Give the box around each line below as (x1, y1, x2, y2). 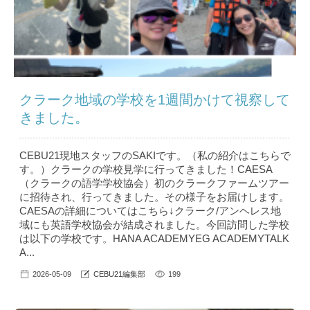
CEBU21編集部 (93, 270, 145, 279)
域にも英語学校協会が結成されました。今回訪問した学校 (19, 219, 289, 231)
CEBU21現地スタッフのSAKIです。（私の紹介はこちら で (19, 149, 291, 162)
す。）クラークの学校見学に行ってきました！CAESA (19, 163, 273, 176)
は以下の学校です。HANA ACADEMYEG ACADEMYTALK (19, 232, 289, 245)
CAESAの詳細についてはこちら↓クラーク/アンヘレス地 (19, 205, 281, 217)
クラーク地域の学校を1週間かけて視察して (19, 92, 290, 108)
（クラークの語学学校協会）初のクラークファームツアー (19, 177, 289, 190)
